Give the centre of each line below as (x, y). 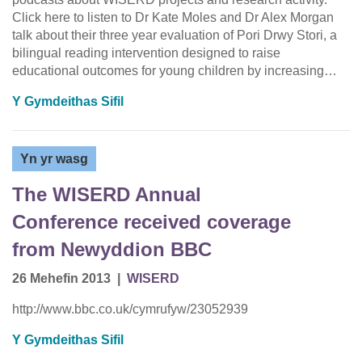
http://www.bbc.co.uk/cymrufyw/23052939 (130, 309)
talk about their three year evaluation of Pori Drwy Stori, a (175, 36)
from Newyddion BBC (112, 250)
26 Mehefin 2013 (61, 279)
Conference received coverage (152, 222)
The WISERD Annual (107, 195)
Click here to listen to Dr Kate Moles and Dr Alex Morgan (173, 18)
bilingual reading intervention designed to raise (146, 53)
